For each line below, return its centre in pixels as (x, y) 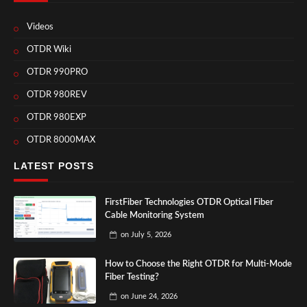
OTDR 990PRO (57, 72)
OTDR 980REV (57, 95)
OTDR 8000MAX (61, 140)
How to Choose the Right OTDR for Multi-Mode (198, 264)
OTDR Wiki (49, 49)
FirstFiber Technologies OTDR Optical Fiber (189, 202)
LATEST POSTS (53, 166)
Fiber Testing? (132, 277)
